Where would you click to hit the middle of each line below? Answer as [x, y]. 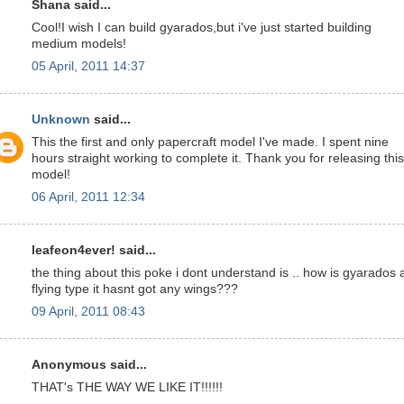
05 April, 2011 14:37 [88, 66]
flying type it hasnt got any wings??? [135, 289]
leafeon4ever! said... [94, 251]
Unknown [61, 120]
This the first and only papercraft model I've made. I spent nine [210, 142]
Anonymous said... [89, 365]
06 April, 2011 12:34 [88, 197]
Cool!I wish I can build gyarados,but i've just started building [202, 28]
